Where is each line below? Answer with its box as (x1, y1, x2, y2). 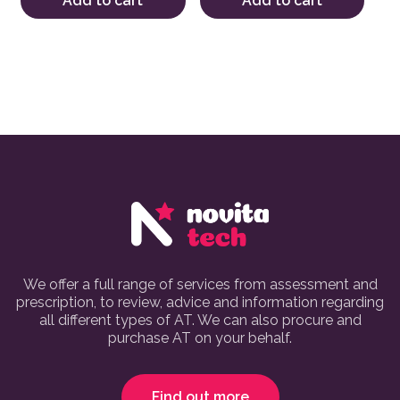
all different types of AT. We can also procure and (38, 312, 362, 329)
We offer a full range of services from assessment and (22, 276, 378, 294)
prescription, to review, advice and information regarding (16, 294, 384, 312)
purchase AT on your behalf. (108, 329, 292, 347)
